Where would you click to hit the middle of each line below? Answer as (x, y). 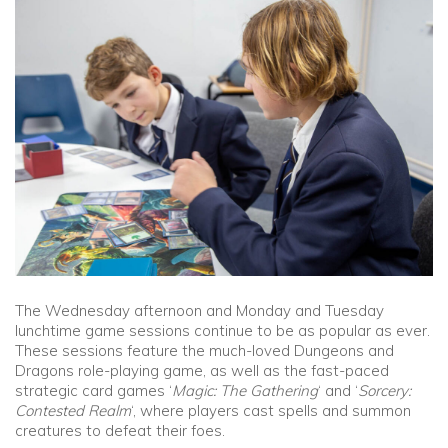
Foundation (55, 143)
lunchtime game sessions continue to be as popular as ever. (222, 331)
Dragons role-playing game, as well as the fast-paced (202, 371)
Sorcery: (384, 391)
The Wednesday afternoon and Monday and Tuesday (199, 311)
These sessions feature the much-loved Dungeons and (204, 351)
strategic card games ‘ (93, 391)
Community (55, 43)
